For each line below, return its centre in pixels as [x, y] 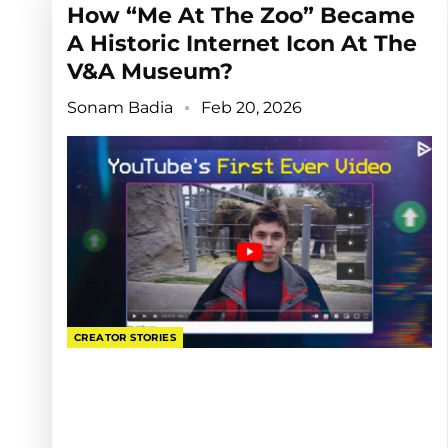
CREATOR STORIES [125, 338]
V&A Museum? [150, 72]
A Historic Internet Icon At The [242, 44]
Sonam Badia [122, 108]
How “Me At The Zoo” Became [241, 16]
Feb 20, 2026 [251, 108]
